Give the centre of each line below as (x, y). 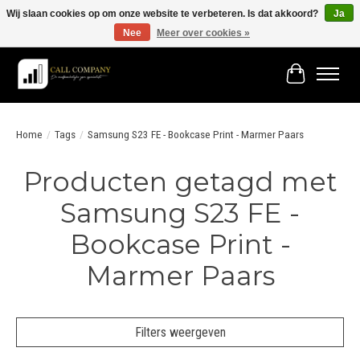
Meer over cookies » (203, 33)
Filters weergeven (180, 333)
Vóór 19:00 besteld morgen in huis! (74, 37)
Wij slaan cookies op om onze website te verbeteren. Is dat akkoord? (164, 14)
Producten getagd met (180, 182)
